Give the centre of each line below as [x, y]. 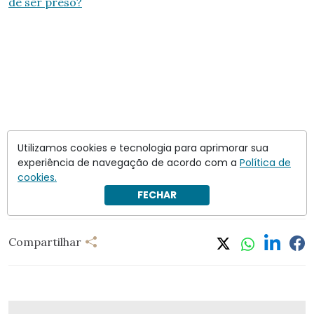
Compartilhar [45, 242]
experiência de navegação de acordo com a [129, 163]
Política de [265, 163]
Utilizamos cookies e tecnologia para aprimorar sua [143, 148]
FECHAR [157, 195]
